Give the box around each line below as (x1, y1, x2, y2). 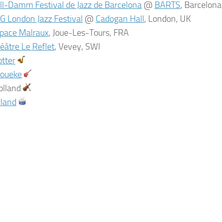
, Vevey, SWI (55, 41, 100, 52)
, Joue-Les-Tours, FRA (49, 27, 129, 38)
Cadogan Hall (96, 13, 144, 24)
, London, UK (144, 13, 191, 24)
